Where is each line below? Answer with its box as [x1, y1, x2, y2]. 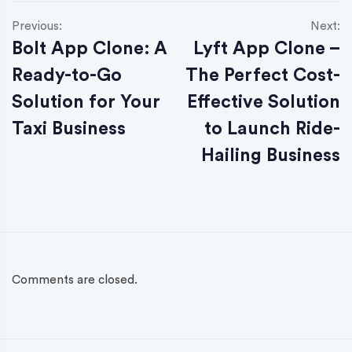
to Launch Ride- [204, 119, 340, 137]
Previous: [12, 20, 62, 32]
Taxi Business [12, 119, 126, 137]
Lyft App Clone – [193, 38, 340, 57]
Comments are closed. [12, 273, 137, 286]
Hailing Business [201, 145, 340, 164]
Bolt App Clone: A [12, 38, 167, 57]
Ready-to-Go [12, 65, 122, 84]
